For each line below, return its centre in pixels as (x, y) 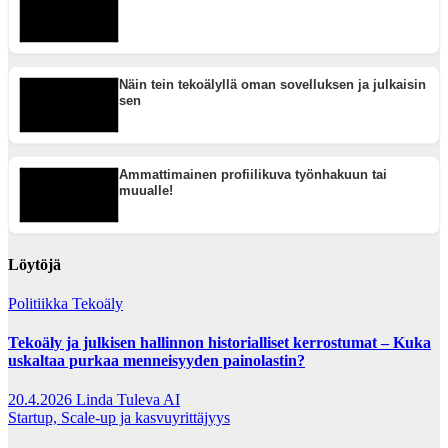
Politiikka (40, 303)
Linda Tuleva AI (128, 400)
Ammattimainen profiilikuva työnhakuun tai (253, 175)
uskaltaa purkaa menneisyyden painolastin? (156, 361)
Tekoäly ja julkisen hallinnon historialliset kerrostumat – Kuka (219, 343)
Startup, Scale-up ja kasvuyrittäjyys (119, 418)
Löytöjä (34, 264)
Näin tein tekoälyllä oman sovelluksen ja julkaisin (272, 85)
